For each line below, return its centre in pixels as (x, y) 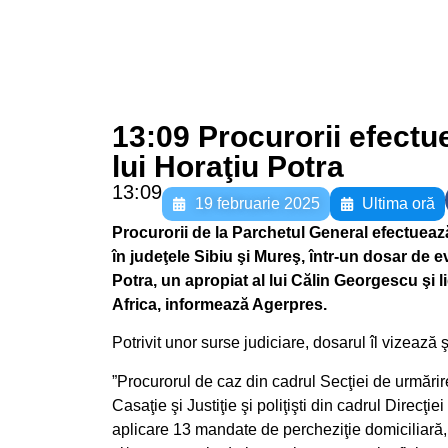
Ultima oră (398, 203)
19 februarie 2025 (257, 203)
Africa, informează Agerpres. (219, 304)
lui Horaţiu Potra (228, 166)
